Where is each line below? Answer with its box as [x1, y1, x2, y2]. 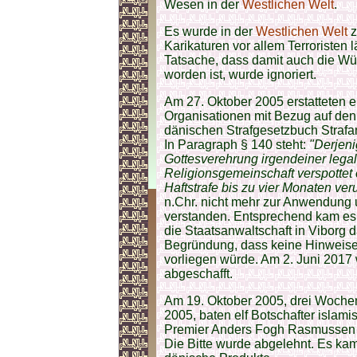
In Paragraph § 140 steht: [164, 138, 309, 151]
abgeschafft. [164, 267, 233, 280]
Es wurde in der [164, 25, 256, 38]
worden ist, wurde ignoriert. [164, 68, 316, 81]
